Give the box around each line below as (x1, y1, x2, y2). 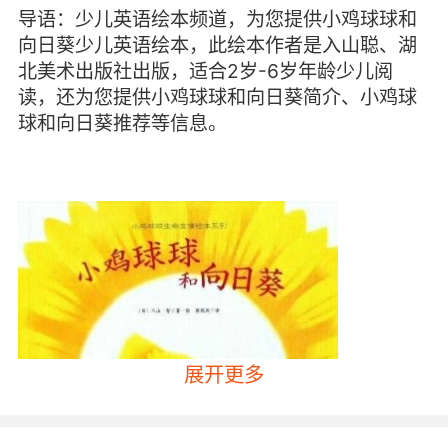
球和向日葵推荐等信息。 (17, 111, 227, 136)
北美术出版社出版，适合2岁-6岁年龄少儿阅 (17, 59, 393, 84)
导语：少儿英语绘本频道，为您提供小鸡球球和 (17, 7, 417, 32)
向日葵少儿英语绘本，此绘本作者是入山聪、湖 (17, 33, 417, 58)
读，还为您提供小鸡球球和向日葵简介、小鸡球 (17, 85, 417, 110)
